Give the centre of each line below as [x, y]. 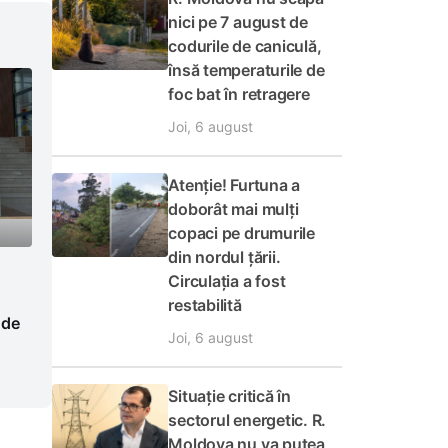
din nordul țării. [224, 257]
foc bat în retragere [239, 94]
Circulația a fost [227, 281]
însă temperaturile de [246, 70]
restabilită [205, 305]
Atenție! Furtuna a [234, 185]
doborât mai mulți [233, 209]
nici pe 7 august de [238, 22]
